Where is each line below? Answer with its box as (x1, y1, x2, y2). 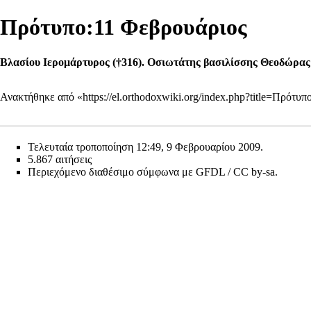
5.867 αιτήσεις (28, 153, 92, 166)
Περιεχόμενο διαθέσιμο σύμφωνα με (28, 166, 196, 178)
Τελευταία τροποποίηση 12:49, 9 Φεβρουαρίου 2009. (28, 141, 263, 153)
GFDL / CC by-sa (196, 166, 275, 178)
